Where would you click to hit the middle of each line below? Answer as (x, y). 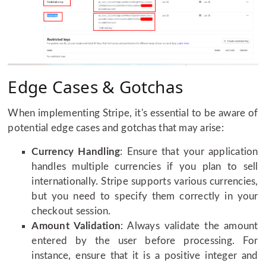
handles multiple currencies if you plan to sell (145, 167)
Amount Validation (76, 226)
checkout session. (71, 211)
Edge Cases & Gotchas (96, 87)
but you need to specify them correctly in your (145, 197)
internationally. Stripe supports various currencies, (145, 182)
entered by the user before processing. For (145, 241)
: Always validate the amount (189, 226)
